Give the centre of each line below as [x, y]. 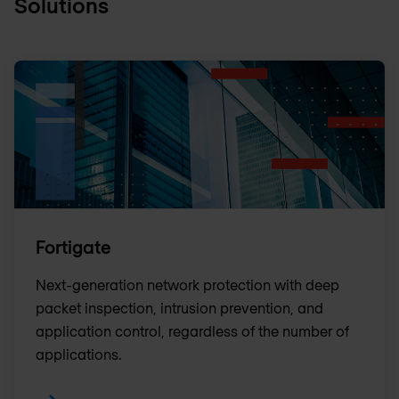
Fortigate [73, 247]
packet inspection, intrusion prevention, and [179, 308]
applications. [78, 354]
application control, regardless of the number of [192, 331]
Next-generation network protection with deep [187, 285]
